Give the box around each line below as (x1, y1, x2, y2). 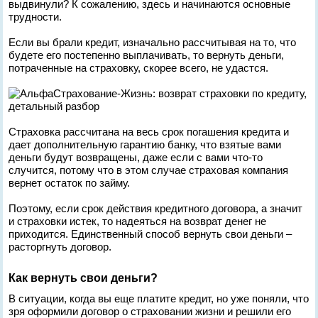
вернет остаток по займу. (9, 177, 131, 189)
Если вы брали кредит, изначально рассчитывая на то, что (9, 36, 297, 48)
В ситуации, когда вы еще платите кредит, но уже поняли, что (9, 292, 309, 305)
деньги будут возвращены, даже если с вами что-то (9, 151, 263, 163)
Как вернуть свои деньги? (9, 272, 158, 284)
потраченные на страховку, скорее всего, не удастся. (9, 62, 269, 74)
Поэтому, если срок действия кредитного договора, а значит (9, 202, 303, 214)
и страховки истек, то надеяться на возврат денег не (9, 215, 267, 227)
